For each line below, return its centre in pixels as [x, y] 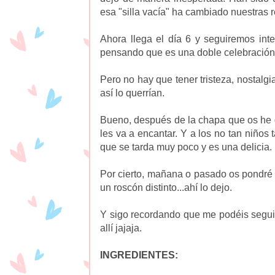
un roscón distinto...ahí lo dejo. [166, 187]
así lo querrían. [132, 93]
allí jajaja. [121, 228]
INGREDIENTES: [139, 255]
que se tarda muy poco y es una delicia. [186, 147]
